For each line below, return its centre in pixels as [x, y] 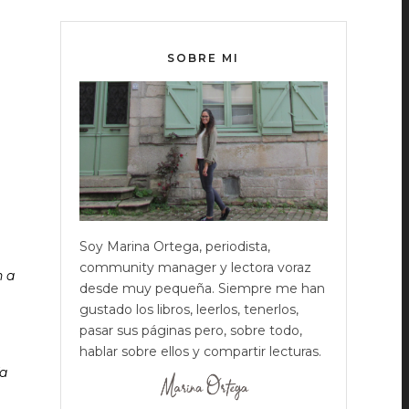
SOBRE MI [204, 58]
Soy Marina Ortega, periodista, [174, 247]
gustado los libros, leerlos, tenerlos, [189, 310]
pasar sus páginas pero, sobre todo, [190, 331]
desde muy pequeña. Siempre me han [202, 289]
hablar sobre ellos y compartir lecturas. [200, 352]
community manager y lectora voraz [195, 268]
